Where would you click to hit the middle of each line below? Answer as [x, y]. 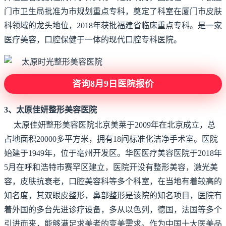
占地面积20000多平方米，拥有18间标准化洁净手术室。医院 [111, 139]
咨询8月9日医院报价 [113, 84]
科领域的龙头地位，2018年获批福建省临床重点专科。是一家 [113, 25]
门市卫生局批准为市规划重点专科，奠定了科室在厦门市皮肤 [113, 11]
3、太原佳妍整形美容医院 [50, 110]
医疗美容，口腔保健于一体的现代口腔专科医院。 [93, 40]
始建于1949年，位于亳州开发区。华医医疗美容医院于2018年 [113, 153]
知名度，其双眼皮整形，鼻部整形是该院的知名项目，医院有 [113, 195]
